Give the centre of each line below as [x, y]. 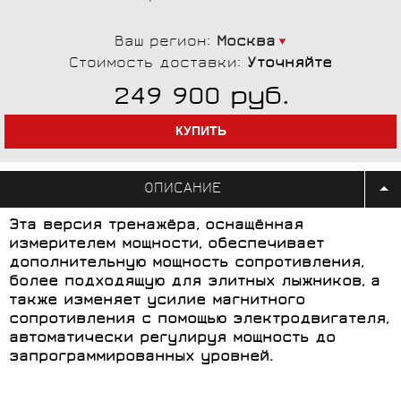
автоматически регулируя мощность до [172, 338]
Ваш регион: [166, 42]
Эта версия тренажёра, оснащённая [156, 226]
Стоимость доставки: [158, 64]
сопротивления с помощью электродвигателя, [199, 320]
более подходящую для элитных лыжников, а [195, 282]
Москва [246, 42]
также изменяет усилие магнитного [157, 301]
